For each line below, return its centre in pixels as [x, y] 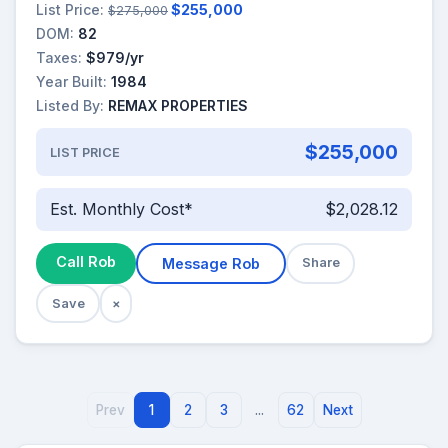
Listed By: [70, 106]
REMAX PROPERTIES [178, 106]
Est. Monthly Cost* [121, 209]
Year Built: [71, 82]
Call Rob [86, 261]
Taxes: [59, 58]
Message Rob [211, 263]
